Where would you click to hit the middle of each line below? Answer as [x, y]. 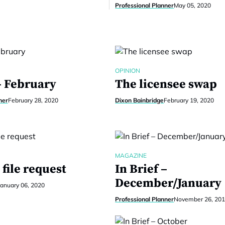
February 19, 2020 [189, 100]
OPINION [128, 71]
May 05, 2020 [193, 5]
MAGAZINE [131, 155]
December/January [168, 183]
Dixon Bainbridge [140, 100]
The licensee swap [166, 84]
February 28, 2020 [33, 100]
